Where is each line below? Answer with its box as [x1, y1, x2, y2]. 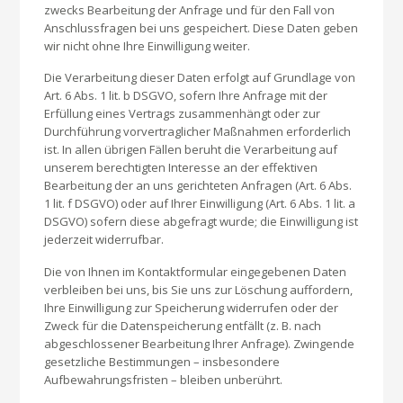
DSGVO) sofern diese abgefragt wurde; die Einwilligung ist [44, 213, 359, 230]
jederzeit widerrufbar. [44, 231, 165, 248]
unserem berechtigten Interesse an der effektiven [44, 159, 318, 176]
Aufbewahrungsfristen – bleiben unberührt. [44, 371, 283, 388]
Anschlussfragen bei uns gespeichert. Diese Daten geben [44, 19, 359, 36]
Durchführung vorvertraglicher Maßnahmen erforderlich [44, 123, 352, 140]
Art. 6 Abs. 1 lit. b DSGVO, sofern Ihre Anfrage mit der [44, 87, 328, 104]
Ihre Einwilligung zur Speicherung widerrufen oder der [44, 299, 339, 316]
